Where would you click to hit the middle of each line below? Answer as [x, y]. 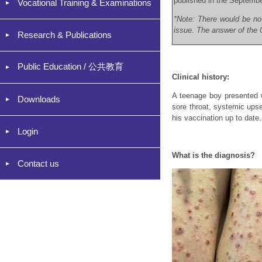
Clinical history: [201, 77]
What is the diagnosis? [214, 155]
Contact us [38, 163]
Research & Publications [65, 35]
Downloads [39, 99]
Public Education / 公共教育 [70, 66]
